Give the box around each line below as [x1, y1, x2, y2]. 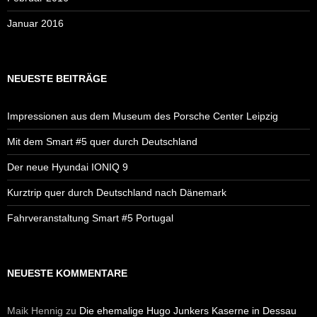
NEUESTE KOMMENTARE [7, 267, 127, 279]
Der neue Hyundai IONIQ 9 [7, 161, 128, 173]
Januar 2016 [7, 17, 64, 29]
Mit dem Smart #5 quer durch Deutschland [7, 135, 197, 147]
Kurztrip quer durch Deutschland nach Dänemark [7, 186, 226, 198]
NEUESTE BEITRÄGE [7, 72, 107, 84]
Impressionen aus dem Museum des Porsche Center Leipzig [7, 110, 278, 122]
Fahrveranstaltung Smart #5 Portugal [7, 212, 173, 224]
